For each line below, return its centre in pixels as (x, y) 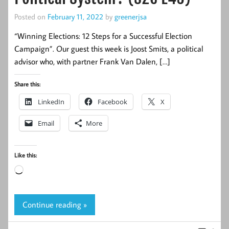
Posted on (31, 16)
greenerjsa (131, 16)
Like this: (26, 155)
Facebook (112, 102)
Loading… (39, 171)
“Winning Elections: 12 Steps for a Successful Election (103, 36)
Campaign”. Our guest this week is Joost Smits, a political (109, 49)
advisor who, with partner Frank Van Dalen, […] (92, 62)
